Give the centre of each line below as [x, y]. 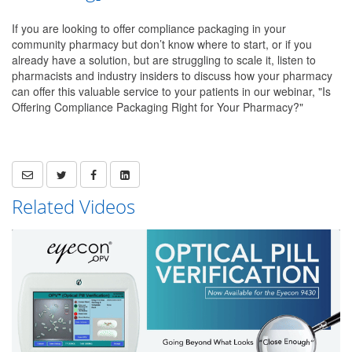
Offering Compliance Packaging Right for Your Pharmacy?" [158, 107]
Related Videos [73, 207]
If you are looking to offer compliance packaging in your [149, 29]
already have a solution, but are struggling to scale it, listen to [164, 60]
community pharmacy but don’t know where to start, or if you [162, 44]
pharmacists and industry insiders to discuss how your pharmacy [172, 76]
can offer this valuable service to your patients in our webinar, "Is [171, 92]
